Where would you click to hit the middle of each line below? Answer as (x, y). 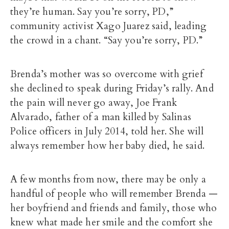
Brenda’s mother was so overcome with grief (107, 74)
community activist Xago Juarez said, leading (109, 26)
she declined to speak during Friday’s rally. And (112, 88)
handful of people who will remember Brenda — (114, 194)
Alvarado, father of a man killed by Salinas (101, 117)
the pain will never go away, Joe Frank (94, 103)
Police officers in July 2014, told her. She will (107, 131)
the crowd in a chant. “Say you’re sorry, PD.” (107, 40)
